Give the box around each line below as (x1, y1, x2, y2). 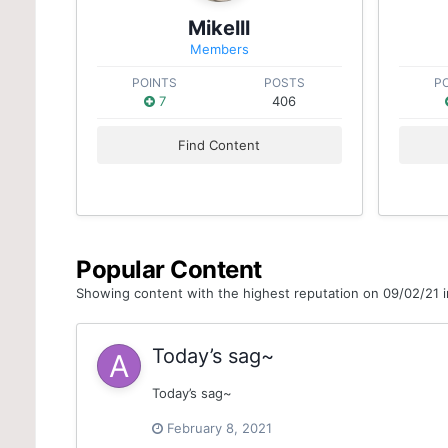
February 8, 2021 (167, 420, 273, 437)
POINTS (132, 75, 178, 90)
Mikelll (188, 16, 251, 40)
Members (189, 41, 249, 57)
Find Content (178, 137, 261, 153)
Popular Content (76, 255, 262, 284)
